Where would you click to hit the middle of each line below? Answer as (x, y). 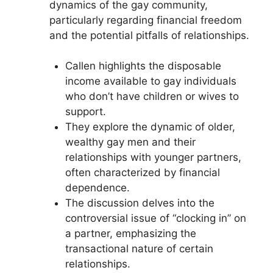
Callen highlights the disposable (143, 66)
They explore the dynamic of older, (150, 127)
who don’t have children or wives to (152, 96)
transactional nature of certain (139, 249)
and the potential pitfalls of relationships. (149, 35)
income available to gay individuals (151, 81)
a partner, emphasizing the (130, 233)
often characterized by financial (142, 172)
